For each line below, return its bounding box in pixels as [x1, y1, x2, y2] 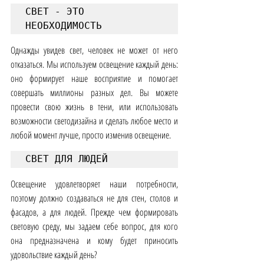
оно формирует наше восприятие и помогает [11, 71, 178, 85]
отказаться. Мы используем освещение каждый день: [11, 57, 178, 71]
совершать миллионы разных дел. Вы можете [11, 85, 178, 99]
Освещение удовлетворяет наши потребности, [11, 177, 178, 190]
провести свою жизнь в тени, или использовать [11, 100, 178, 113]
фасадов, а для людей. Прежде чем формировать [11, 205, 178, 219]
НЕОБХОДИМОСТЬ [25, 19, 102, 31]
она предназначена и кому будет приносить [11, 233, 178, 247]
